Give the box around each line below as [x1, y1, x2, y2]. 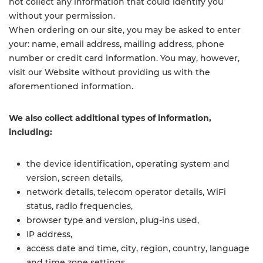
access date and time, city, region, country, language [26, 243, 249, 254]
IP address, [26, 229, 72, 240]
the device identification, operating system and [26, 159, 230, 169]
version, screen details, [26, 173, 123, 183]
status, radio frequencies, [26, 201, 133, 211]
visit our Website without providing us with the [9, 67, 210, 77]
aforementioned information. [9, 81, 133, 92]
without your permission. [9, 11, 115, 21]
